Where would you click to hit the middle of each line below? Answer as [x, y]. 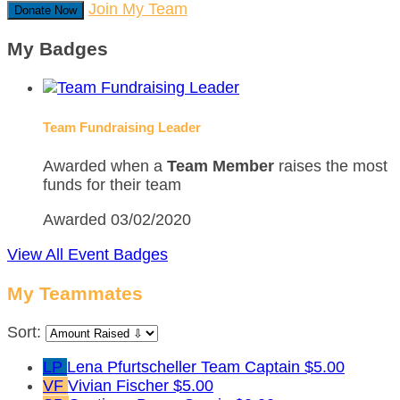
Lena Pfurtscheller [134, 367]
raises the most [331, 166]
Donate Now [46, 10]
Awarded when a [105, 166]
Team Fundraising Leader [122, 127]
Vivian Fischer [121, 385]
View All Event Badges [87, 254]
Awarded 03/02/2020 [117, 219]
